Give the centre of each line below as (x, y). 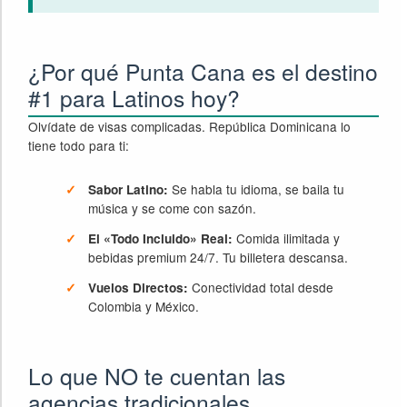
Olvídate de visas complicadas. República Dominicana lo (190, 126)
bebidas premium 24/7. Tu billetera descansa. (218, 258)
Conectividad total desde (261, 288)
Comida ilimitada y (287, 238)
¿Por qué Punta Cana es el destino (203, 71)
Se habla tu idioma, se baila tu (257, 189)
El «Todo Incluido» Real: (161, 239)
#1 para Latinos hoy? (134, 97)
